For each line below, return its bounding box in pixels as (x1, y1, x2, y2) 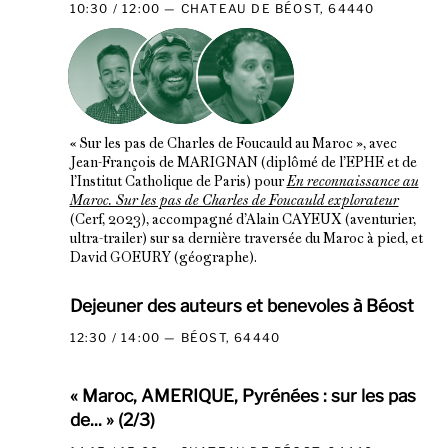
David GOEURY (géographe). (69, 251, 257, 265)
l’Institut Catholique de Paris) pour (69, 175, 287, 189)
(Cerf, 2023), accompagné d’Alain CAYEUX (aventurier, (69, 213, 416, 227)
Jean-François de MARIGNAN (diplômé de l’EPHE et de (69, 156, 417, 170)
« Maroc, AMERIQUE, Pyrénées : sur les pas (69, 384, 416, 406)
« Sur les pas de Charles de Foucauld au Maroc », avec (69, 137, 397, 151)
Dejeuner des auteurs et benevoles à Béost (69, 294, 414, 316)
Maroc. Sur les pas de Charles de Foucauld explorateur (69, 194, 399, 208)
